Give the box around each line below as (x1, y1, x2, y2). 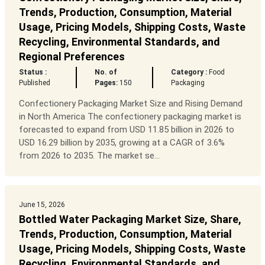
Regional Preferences (18, 50, 125, 63)
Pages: (94, 79, 118, 88)
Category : (171, 68, 208, 77)
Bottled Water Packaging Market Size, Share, (18, 213, 241, 226)
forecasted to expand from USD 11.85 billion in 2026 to (18, 124, 234, 135)
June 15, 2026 (18, 201, 65, 209)
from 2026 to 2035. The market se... (18, 150, 160, 161)
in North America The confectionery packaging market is (18, 111, 241, 122)
